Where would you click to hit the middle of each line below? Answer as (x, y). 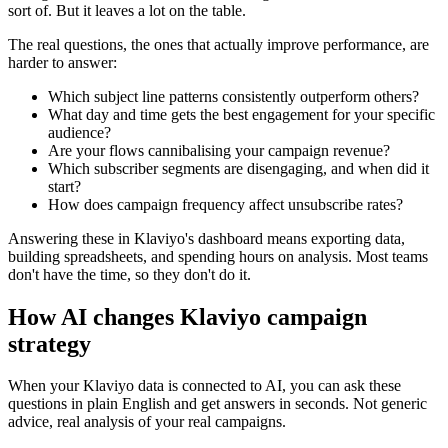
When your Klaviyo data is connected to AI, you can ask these (204, 386)
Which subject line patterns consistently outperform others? (233, 96)
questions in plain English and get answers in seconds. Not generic (217, 404)
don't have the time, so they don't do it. (129, 274)
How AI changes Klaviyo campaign (187, 316)
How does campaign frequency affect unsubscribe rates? (225, 204)
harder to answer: (62, 62)
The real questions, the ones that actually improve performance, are (218, 44)
